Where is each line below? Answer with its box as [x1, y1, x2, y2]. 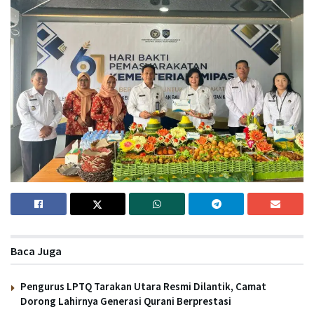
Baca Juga [11, 244, 62, 258]
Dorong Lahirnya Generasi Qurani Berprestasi [20, 294, 231, 308]
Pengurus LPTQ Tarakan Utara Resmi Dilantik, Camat [20, 280, 266, 293]
